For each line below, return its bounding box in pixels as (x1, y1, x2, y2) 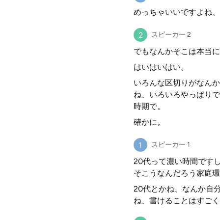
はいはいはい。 (134, 62, 189, 72)
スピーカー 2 (151, 30, 191, 39)
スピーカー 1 (151, 140, 190, 149)
